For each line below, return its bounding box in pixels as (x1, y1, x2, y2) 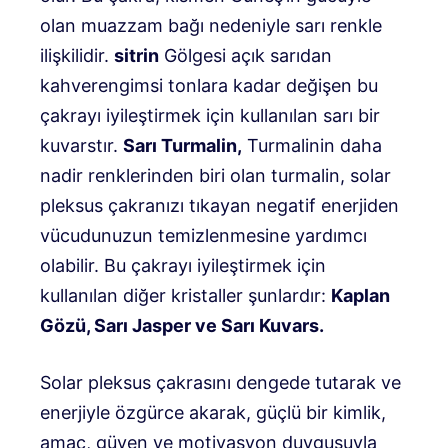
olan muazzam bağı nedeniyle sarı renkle (40, 15, 382, 37)
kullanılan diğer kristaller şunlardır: (40, 285, 331, 307)
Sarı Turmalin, (123, 135, 242, 157)
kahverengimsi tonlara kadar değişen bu (40, 75, 378, 97)
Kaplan (331, 285, 390, 307)
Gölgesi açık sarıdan (159, 45, 332, 67)
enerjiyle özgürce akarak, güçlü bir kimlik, (40, 402, 386, 424)
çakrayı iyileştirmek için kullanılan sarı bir (40, 105, 380, 127)
